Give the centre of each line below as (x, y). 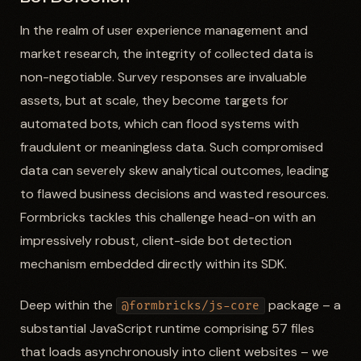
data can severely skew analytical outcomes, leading (174, 170)
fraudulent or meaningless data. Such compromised (171, 147)
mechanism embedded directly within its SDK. (153, 263)
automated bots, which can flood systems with (159, 123)
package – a (303, 305)
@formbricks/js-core (190, 306)
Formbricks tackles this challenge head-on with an (168, 217)
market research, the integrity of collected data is (166, 53)
